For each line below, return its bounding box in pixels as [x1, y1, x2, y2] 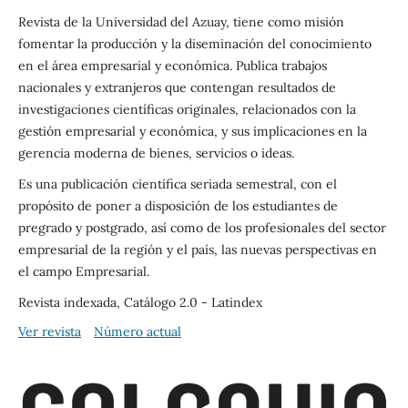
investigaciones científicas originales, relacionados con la [17, 100, 356, 117]
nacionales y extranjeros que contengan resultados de [17, 78, 336, 96]
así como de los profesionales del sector [147, 219, 386, 236]
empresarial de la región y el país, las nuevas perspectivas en [17, 240, 377, 258]
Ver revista [17, 322, 81, 340]
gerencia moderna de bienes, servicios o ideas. [17, 144, 294, 161]
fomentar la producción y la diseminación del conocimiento [17, 35, 372, 52]
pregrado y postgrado [17, 219, 144, 236]
